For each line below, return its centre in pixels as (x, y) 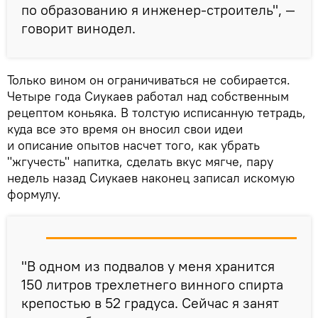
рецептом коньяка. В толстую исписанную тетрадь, (157, 113)
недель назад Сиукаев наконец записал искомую (151, 178)
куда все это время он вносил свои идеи (125, 129)
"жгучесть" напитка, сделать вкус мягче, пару (140, 162)
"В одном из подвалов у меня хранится (148, 266)
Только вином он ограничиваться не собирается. (149, 80)
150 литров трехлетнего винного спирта (152, 285)
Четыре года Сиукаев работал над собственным (148, 97)
